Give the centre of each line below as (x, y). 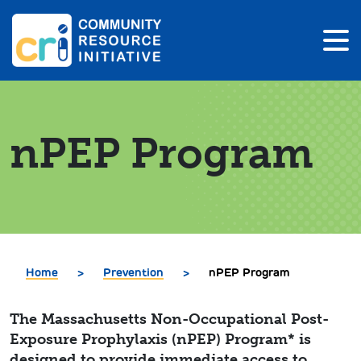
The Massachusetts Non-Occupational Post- (169, 319)
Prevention (133, 273)
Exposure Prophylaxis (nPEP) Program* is (160, 339)
